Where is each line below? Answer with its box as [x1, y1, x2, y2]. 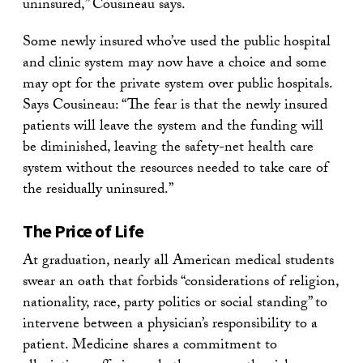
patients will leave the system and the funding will [23, 115, 323, 141]
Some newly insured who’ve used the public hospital [23, 31, 331, 57]
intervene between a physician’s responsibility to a [23, 313, 318, 339]
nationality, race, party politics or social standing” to [23, 292, 327, 318]
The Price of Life [23, 220, 144, 243]
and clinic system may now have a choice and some [23, 52, 327, 78]
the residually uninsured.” [23, 178, 173, 204]
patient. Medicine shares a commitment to [23, 334, 277, 360]
